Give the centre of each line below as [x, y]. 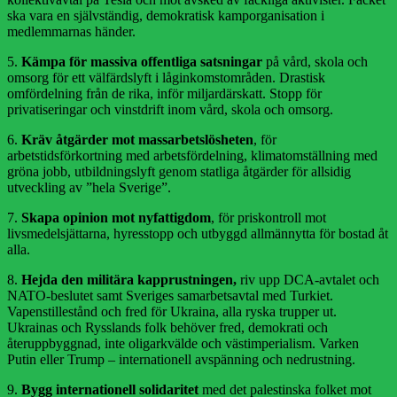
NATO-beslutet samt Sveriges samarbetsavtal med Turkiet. [170, 296]
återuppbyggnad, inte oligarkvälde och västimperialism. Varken [183, 344]
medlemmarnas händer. [71, 32]
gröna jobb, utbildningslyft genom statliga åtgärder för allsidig [179, 172]
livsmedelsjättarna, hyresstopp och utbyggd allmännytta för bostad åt [198, 234]
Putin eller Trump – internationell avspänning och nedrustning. [181, 360]
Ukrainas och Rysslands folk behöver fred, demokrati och [167, 328]
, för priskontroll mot [269, 218]
